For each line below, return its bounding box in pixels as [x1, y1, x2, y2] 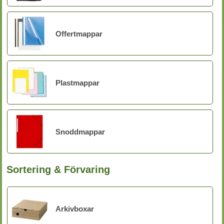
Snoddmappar [55, 127, 105, 136]
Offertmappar [55, 29, 102, 38]
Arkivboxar [55, 204, 94, 213]
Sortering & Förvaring [6, 164, 110, 175]
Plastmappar [55, 78, 99, 87]
